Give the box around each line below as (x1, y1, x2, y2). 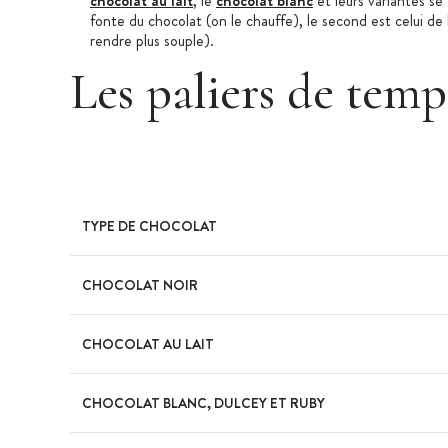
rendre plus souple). (90, 28, 214, 52)
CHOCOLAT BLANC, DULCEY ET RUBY (82, 392, 325, 413)
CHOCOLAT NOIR (82, 274, 198, 295)
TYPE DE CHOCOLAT (82, 215, 217, 236)
